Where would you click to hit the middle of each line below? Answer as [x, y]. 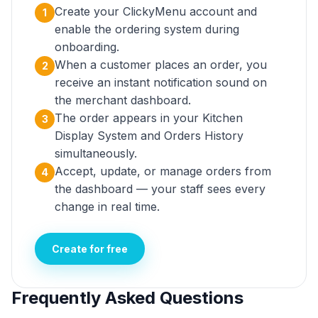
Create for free [90, 249]
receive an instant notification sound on [161, 82]
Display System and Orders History [149, 136]
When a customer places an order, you [161, 65]
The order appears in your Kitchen [149, 118]
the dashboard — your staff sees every [160, 189]
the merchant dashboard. [123, 100]
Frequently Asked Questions [127, 298]
